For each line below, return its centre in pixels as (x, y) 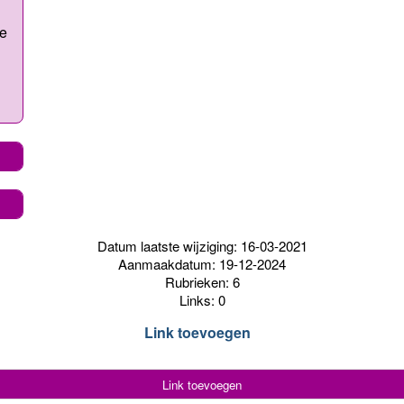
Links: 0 (202, 299)
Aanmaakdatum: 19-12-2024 (202, 263)
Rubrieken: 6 (202, 281)
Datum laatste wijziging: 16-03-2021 (202, 245)
